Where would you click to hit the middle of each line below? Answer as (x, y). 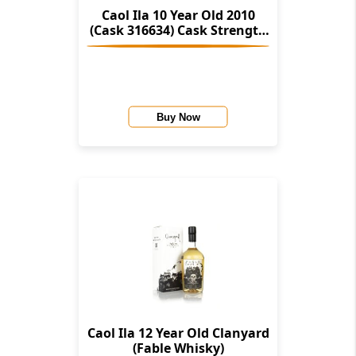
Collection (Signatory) (178, 46)
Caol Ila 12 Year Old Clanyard (149, 333)
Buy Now (178, 117)
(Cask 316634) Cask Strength (133, 31)
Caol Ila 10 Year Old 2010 (178, 15)
